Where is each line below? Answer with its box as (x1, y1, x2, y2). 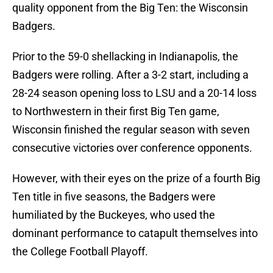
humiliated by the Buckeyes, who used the (12, 208, 215, 222)
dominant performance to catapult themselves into (12, 227, 258, 240)
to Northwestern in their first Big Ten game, (12, 105, 219, 118)
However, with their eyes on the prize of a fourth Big (12, 172, 260, 185)
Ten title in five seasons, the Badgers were (12, 190, 216, 204)
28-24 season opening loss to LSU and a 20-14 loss (12, 87, 257, 100)
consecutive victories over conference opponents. (12, 141, 252, 155)
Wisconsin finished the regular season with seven (12, 123, 250, 136)
